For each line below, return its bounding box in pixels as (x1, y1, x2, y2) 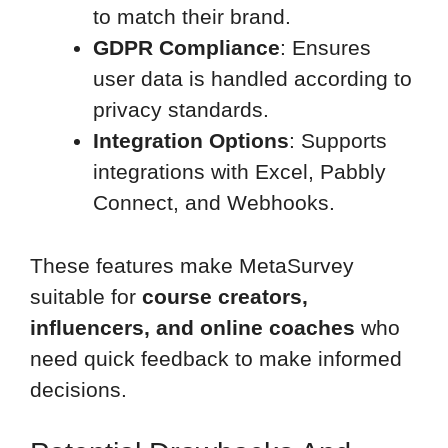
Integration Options (93, 129, 289, 153)
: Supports (289, 129, 387, 153)
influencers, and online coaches (30, 315, 355, 339)
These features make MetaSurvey (30, 253, 354, 277)
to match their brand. (93, 5, 291, 29)
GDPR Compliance (93, 36, 280, 60)
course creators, (142, 284, 308, 308)
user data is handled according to (93, 67, 412, 91)
